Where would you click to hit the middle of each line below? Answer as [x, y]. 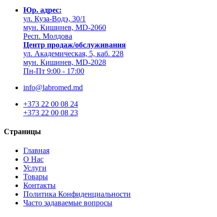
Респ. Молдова [48, 36]
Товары [36, 177]
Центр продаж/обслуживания [75, 45]
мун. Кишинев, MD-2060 [65, 27]
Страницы [23, 132]
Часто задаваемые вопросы [68, 203]
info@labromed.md [53, 87]
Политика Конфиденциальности [77, 194]
